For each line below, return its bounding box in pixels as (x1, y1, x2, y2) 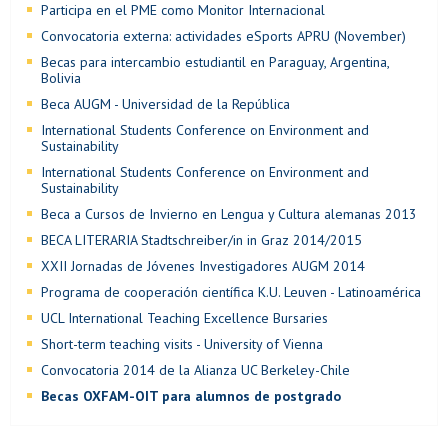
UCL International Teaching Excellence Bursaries (41, 308, 328, 327)
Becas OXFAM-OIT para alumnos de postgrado (41, 386, 341, 405)
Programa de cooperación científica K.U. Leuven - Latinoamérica (41, 282, 421, 301)
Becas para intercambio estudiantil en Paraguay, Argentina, (41, 52, 389, 71)
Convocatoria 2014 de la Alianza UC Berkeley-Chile (41, 360, 350, 379)
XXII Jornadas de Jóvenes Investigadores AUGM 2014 (41, 256, 365, 275)
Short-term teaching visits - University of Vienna (41, 334, 323, 353)
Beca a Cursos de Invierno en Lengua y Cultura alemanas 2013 (41, 204, 417, 223)
